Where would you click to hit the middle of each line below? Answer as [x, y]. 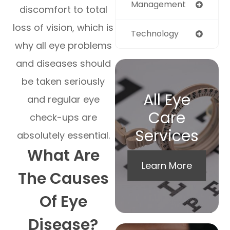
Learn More [167, 165]
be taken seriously [63, 82]
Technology [155, 34]
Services [167, 136]
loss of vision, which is [63, 28]
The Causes [63, 179]
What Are [63, 156]
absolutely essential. [63, 136]
